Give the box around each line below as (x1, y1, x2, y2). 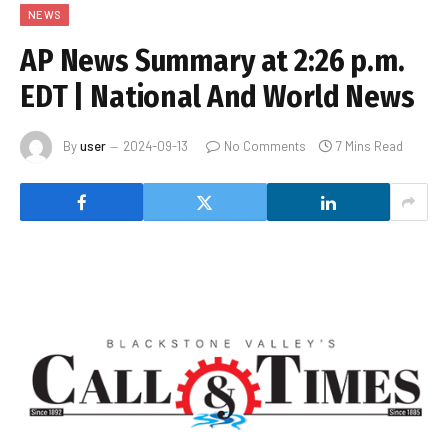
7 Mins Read (336, 137, 403, 154)
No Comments (224, 137, 306, 154)
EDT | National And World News (20, 79, 415, 116)
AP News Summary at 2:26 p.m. (20, 43, 405, 80)
